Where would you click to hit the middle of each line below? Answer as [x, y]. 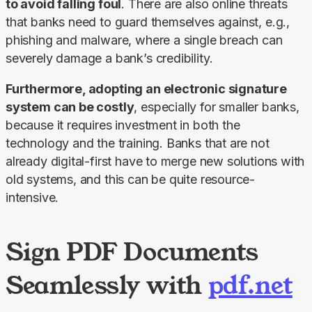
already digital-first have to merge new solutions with [155, 161]
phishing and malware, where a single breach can [144, 40]
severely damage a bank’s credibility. [109, 58]
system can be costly [70, 107]
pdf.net [250, 284]
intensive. [32, 197]
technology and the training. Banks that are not [138, 143]
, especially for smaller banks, [217, 107]
